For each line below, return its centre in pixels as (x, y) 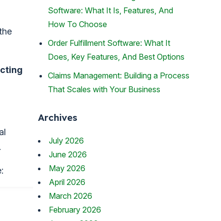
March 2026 (71, 196)
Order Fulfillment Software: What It (109, 43)
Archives (58, 118)
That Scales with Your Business (104, 90)
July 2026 (66, 140)
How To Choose (77, 24)
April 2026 (67, 182)
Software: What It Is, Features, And (110, 11)
